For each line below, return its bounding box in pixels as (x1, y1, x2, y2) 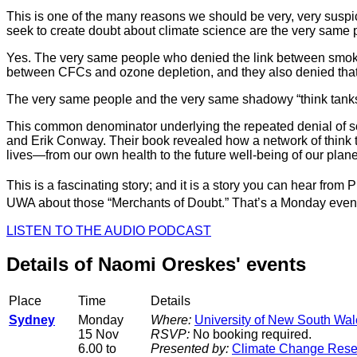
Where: (151, 313, 191, 328)
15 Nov (78, 328, 119, 342)
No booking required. (190, 328, 312, 342)
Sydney (9, 313, 55, 328)
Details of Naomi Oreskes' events (6, 253, 306, 276)
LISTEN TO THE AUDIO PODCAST (6, 223, 211, 237)
